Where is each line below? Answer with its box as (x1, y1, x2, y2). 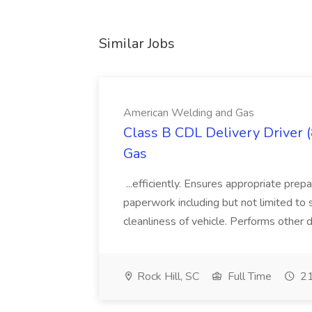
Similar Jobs (99, 34, 175, 53)
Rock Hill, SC (134, 269, 199, 284)
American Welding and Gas (123, 105, 254, 120)
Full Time (225, 269, 272, 284)
